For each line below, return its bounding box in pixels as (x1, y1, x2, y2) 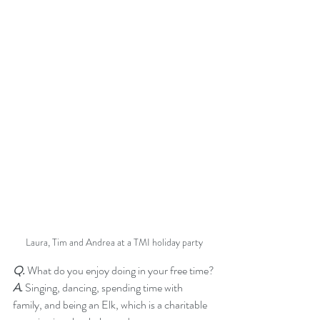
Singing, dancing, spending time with (23, 279, 185, 296)
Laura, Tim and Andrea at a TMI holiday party (26, 234, 203, 249)
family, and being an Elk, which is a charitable (13, 296, 209, 313)
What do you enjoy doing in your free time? (25, 261, 214, 279)
